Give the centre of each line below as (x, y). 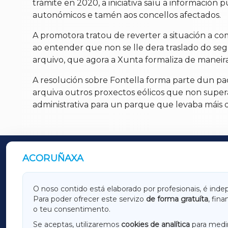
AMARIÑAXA (74, 201)
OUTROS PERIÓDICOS (86, 160)
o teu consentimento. (72, 209)
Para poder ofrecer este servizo (90, 199)
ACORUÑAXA (53, 159)
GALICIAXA (71, 189)
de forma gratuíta (177, 199)
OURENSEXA (75, 213)
